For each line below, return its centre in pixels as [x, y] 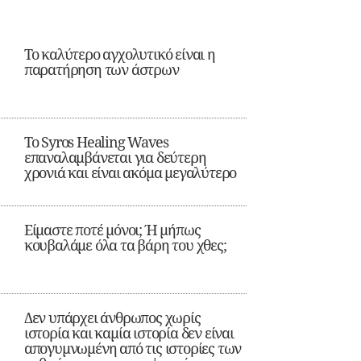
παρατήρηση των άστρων [101, 70]
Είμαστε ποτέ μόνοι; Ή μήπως [112, 230]
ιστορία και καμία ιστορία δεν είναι [129, 333]
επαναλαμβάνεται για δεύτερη [115, 158]
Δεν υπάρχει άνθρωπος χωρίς [112, 318]
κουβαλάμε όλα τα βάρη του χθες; [125, 245]
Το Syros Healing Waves [96, 142]
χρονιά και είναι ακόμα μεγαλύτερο [130, 173]
